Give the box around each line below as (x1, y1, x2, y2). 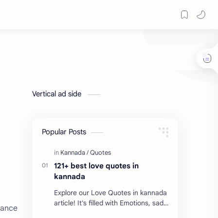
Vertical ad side (32, 90, 83, 98)
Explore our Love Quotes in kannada (54, 188, 167, 197)
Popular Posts (42, 127, 86, 136)
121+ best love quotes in (54, 161, 139, 170)
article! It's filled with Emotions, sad (54, 199, 163, 207)
